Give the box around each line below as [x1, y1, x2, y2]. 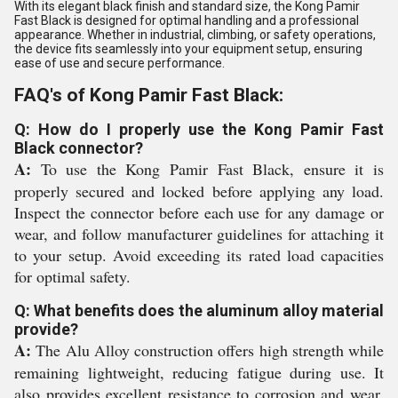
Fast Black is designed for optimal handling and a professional [14, 13, 359, 28]
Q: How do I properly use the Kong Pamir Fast [14, 120, 384, 139]
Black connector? [14, 139, 143, 157]
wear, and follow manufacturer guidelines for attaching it [14, 223, 384, 244]
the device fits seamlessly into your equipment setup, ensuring [14, 42, 362, 56]
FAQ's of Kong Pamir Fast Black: [14, 84, 283, 106]
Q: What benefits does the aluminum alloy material [14, 301, 384, 320]
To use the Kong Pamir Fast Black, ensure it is [31, 158, 384, 179]
